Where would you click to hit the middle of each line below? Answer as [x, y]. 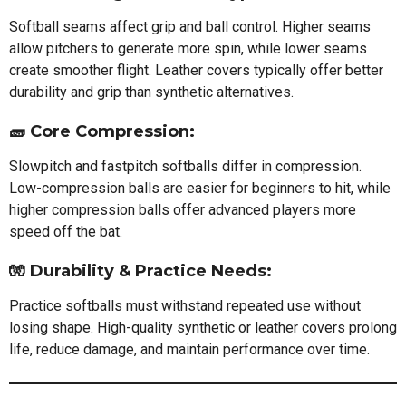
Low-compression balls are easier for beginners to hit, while [200, 188]
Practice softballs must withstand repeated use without [185, 305]
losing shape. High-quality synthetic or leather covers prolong [203, 327]
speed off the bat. [66, 231]
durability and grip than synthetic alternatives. [151, 92]
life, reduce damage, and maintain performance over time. [189, 349]
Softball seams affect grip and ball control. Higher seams [190, 26]
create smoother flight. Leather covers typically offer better [196, 70]
